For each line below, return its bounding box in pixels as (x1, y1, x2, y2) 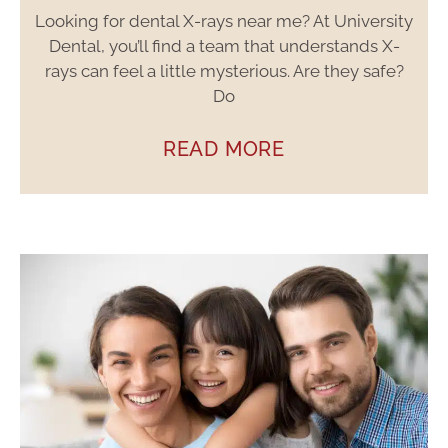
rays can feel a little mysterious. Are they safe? (44, 60, 404, 81)
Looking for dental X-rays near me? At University (35, 10, 413, 31)
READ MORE (162, 136, 286, 161)
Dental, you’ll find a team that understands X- (48, 35, 400, 56)
